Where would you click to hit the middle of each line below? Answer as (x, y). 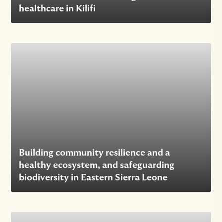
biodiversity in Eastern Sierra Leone (93, 178)
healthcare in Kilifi (57, 9)
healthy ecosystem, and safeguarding (97, 165)
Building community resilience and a (95, 153)
